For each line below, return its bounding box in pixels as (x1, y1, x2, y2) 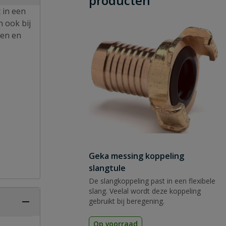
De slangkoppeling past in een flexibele (89, 176, 215, 186)
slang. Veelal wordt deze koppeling (89, 186, 201, 196)
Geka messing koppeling (89, 150, 184, 161)
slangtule (89, 162, 126, 174)
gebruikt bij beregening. (89, 196, 164, 206)
